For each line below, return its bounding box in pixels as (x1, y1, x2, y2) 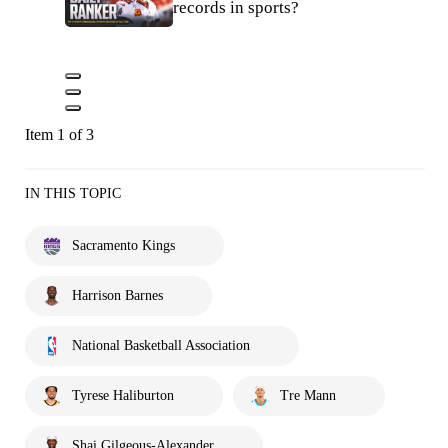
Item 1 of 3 (25, 126, 94, 144)
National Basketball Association (72, 338, 250, 354)
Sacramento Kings (72, 238, 175, 254)
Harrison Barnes (72, 288, 163, 304)
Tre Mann (280, 388, 336, 404)
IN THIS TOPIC (25, 186, 121, 202)
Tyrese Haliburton (72, 388, 174, 404)
